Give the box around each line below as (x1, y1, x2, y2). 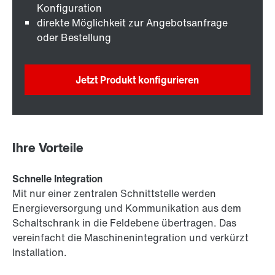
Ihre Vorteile (12, 139, 83, 157)
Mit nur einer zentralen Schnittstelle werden (12, 186, 216, 201)
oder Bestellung (37, 30, 111, 45)
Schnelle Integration (12, 171, 103, 187)
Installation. (12, 245, 67, 260)
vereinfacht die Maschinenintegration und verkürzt (12, 230, 249, 246)
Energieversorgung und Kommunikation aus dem (12, 201, 241, 216)
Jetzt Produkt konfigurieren (76, 72, 199, 88)
